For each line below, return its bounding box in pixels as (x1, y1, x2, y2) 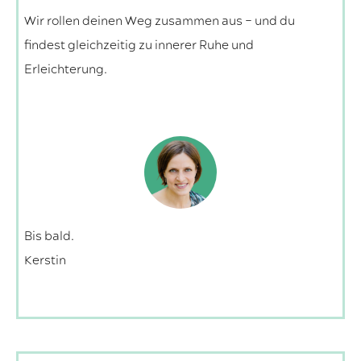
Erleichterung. (24, 61, 107, 79)
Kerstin (24, 252, 66, 270)
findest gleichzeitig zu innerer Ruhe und (24, 37, 254, 55)
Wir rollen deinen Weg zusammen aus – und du (24, 13, 295, 31)
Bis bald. (24, 228, 74, 246)
